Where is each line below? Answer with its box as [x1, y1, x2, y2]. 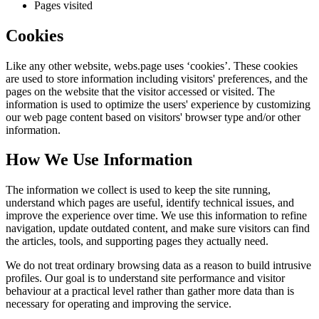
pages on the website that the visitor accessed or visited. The [6, 85, 275, 98]
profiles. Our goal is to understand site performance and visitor [6, 272, 285, 285]
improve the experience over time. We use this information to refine [6, 209, 307, 222]
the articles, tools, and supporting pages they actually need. [6, 235, 268, 248]
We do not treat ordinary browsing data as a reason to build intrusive [6, 259, 311, 272]
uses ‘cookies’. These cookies [162, 59, 298, 72]
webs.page [114, 59, 162, 72]
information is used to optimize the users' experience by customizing [6, 98, 310, 110]
